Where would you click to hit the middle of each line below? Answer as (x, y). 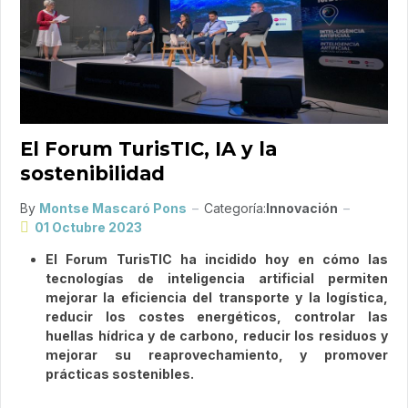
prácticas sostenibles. (120, 374)
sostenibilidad (92, 174)
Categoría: (235, 209)
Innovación (302, 209)
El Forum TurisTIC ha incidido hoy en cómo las (217, 260)
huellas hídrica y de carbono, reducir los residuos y (217, 336)
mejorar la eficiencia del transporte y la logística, (217, 298)
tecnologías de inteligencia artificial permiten (217, 279)
